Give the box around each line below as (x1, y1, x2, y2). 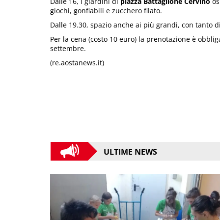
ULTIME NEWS (104, 146, 157, 157)
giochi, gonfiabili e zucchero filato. (50, 6, 162, 16)
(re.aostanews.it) (50, 58, 104, 68)
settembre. (50, 44, 86, 54)
